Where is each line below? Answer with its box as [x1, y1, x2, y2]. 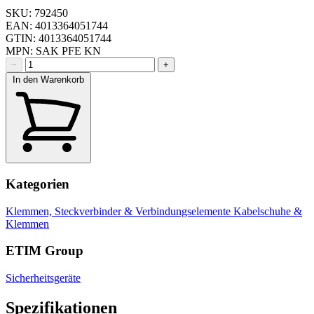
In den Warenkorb [13, 74, 84, 86]
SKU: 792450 [6, 7, 68, 20]
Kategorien [6, 176, 69, 191]
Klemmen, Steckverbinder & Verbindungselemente [6, 205, 233, 217]
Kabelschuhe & [233, 205, 302, 217]
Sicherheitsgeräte [6, 271, 81, 284]
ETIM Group [6, 243, 83, 259]
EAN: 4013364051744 [6, 20, 108, 32]
